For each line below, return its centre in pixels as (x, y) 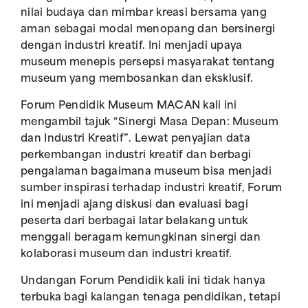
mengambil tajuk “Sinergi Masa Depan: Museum (150, 123)
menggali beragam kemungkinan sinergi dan (141, 238)
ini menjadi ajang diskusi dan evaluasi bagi (134, 205)
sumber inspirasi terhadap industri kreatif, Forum (152, 189)
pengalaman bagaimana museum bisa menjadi (146, 172)
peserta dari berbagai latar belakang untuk (134, 222)
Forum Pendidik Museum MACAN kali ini (129, 106)
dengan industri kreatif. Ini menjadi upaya (132, 46)
